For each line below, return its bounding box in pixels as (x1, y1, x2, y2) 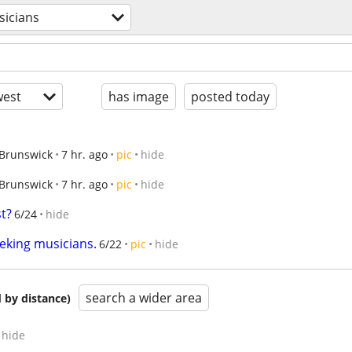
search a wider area (86, 289, 202, 306)
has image (108, 88, 169, 105)
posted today (191, 88, 269, 105)
